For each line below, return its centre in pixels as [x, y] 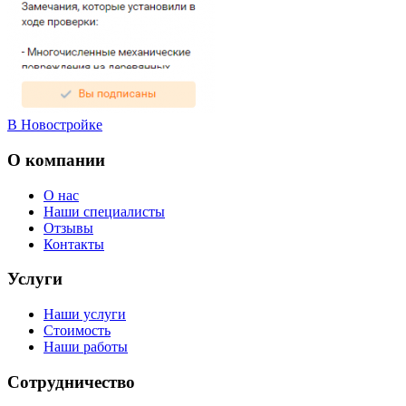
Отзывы [68, 227]
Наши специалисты [104, 211]
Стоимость [77, 331]
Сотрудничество [71, 382]
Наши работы [86, 347]
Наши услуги [85, 314]
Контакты [74, 244]
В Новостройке [55, 125]
